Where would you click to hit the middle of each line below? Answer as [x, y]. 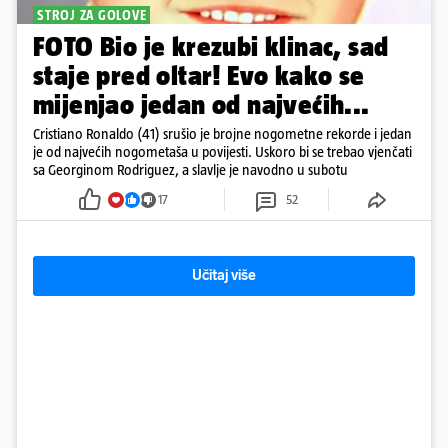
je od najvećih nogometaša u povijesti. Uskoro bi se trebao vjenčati [222, 152]
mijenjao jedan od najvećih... [201, 105]
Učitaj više [224, 276]
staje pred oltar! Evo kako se [199, 76]
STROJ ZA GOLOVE [92, 15]
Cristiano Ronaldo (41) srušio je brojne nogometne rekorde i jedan [222, 134]
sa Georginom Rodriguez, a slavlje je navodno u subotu [190, 170]
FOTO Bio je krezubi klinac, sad [211, 47]
